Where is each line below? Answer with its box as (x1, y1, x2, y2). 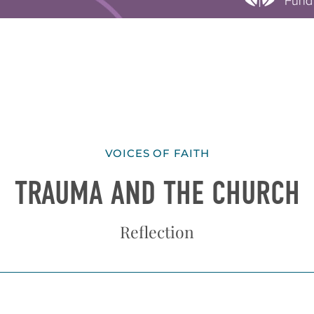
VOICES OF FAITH (104, 146, 210, 161)
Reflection (120, 220, 194, 243)
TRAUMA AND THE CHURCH (14, 175, 300, 213)
